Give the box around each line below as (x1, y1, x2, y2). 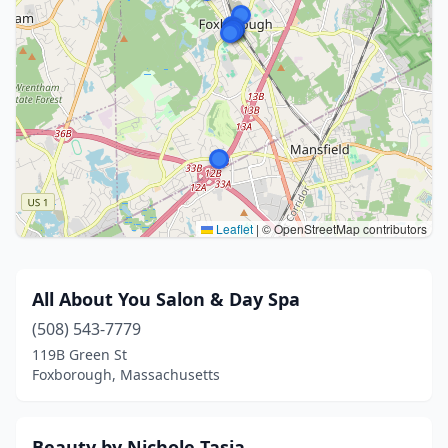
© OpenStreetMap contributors (259, 220, 427, 237)
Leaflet (213, 220, 253, 237)
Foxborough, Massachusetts (32, 365, 220, 384)
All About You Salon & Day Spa (32, 287, 300, 311)
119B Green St (32, 345, 127, 364)
